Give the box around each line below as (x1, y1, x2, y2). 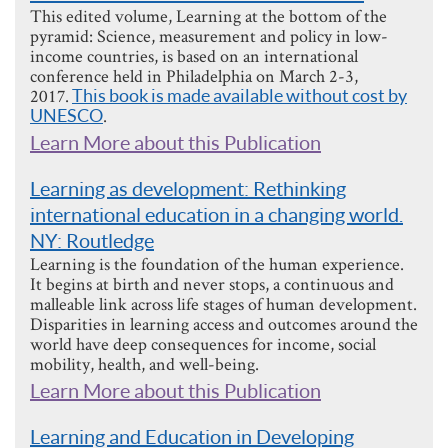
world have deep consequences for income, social (30, 332, 376, 355)
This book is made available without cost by (72, 84, 407, 106)
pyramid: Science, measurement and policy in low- (30, 24, 388, 47)
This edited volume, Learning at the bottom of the (30, 4, 387, 27)
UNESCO (30, 104, 103, 126)
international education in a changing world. (30, 202, 403, 226)
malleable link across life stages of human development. (30, 292, 417, 315)
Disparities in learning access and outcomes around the (30, 312, 418, 335)
